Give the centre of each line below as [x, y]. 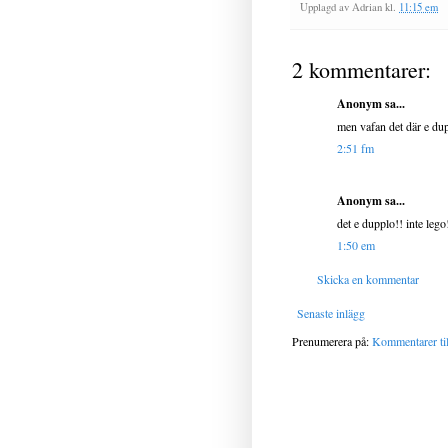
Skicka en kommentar [368, 279]
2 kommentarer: [361, 70]
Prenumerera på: [332, 341]
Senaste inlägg [331, 313]
